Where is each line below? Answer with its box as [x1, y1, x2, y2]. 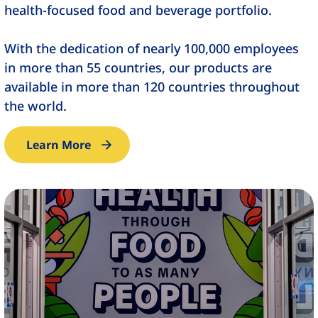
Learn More [26, 137, 92, 153]
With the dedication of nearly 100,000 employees [4, 40, 300, 57]
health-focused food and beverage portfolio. [4, 1, 273, 19]
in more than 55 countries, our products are [4, 59, 273, 77]
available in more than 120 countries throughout [4, 78, 300, 96]
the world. [4, 97, 67, 115]
